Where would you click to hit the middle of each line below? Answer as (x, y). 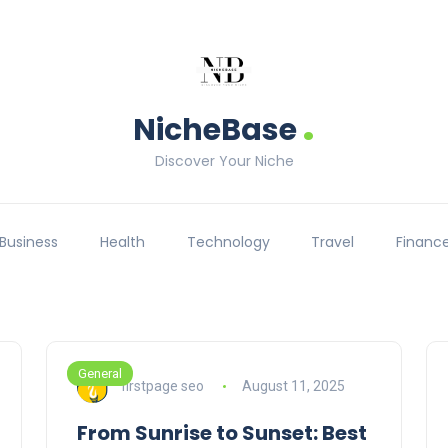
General (100, 374)
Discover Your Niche (224, 161)
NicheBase (215, 130)
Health (122, 242)
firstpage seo (162, 385)
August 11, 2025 (293, 385)
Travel (333, 242)
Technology (228, 242)
